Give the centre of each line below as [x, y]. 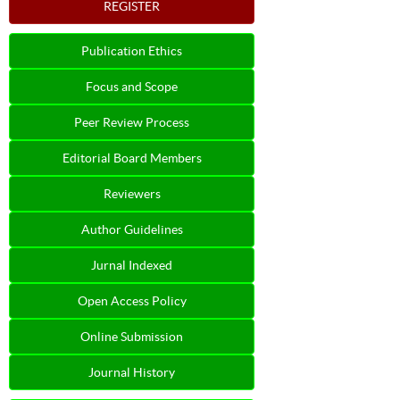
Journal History [132, 372]
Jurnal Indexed [132, 265]
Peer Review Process [132, 122]
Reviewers [132, 193]
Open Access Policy [132, 300]
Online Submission [132, 336]
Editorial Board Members [132, 158]
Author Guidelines [132, 229]
